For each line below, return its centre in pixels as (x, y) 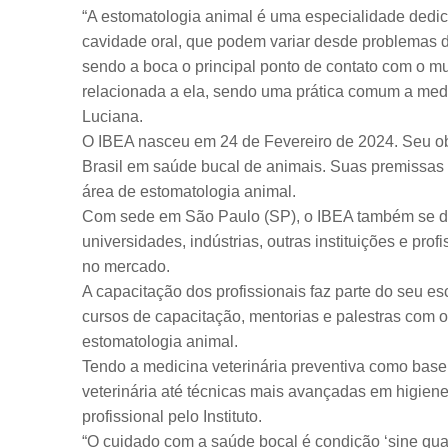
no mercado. (126, 266)
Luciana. (112, 116)
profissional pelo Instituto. (172, 416)
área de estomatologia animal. (189, 191)
